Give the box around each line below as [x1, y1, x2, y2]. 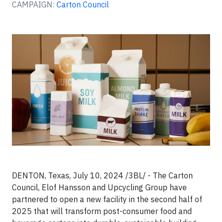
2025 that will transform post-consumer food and [12, 206, 192, 216]
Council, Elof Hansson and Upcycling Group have [12, 182, 187, 192]
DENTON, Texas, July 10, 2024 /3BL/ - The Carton [12, 170, 193, 180]
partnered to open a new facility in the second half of [12, 194, 202, 204]
